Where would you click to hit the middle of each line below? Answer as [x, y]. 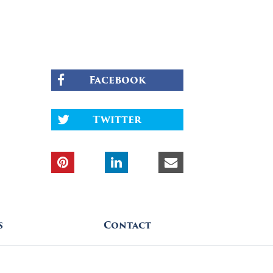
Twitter [117, 119]
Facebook [117, 80]
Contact [128, 225]
